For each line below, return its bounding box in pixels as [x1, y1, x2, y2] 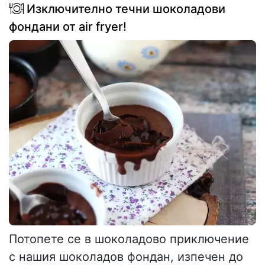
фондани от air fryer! [9, 19, 127, 34]
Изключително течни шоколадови [24, 1, 225, 16]
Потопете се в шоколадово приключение [9, 232, 249, 247]
